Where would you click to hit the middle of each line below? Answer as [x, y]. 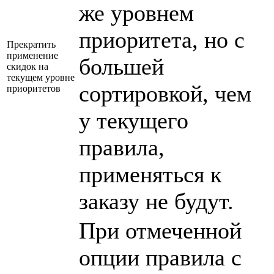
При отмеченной [160, 230]
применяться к [150, 174]
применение [32, 55]
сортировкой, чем [165, 93]
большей [121, 66]
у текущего [134, 120]
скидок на [28, 66]
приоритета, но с [162, 39]
